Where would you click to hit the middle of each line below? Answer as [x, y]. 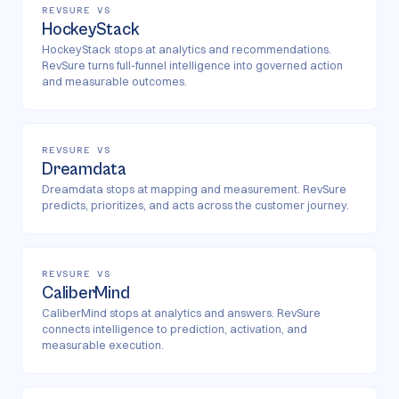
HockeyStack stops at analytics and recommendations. [187, 49]
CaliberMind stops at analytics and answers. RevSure [181, 313]
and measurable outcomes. [114, 81]
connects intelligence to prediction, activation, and [175, 329]
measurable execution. [103, 345]
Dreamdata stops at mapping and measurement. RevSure [194, 189]
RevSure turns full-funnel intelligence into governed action [192, 65]
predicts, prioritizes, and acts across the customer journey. [195, 205]
